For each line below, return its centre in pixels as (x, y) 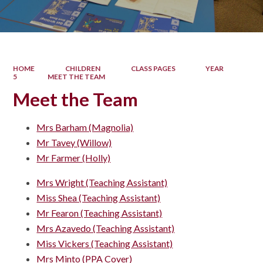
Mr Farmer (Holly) (74, 158)
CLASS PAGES (153, 68)
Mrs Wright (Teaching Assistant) (102, 183)
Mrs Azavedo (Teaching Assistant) (106, 228)
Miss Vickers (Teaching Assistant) (105, 244)
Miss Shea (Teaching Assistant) (99, 198)
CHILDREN (83, 68)
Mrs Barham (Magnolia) (85, 127)
